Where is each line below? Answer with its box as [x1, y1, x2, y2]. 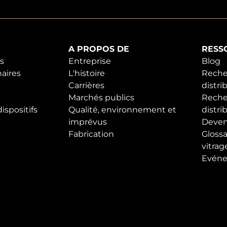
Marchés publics [68, 93, 134, 103]
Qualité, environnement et [68, 105, 176, 115]
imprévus [68, 117, 107, 127]
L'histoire [68, 68, 105, 79]
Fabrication [68, 129, 114, 139]
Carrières [68, 81, 104, 91]
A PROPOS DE [68, 44, 129, 54]
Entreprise [68, 56, 111, 66]
